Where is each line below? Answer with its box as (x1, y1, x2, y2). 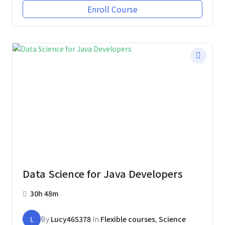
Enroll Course (87, 3, 138, 15)
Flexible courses (100, 213, 155, 224)
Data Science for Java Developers (23, 166, 183, 181)
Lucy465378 (51, 213, 91, 224)
